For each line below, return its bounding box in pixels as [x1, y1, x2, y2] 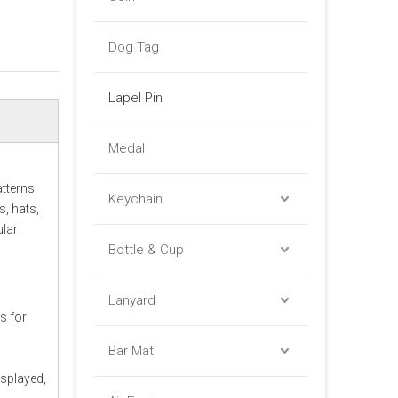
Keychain [108, 191, 163, 207]
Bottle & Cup [108, 242, 184, 258]
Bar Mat [108, 343, 154, 359]
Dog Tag [108, 39, 159, 55]
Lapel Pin [108, 90, 163, 106]
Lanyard [108, 292, 155, 308]
